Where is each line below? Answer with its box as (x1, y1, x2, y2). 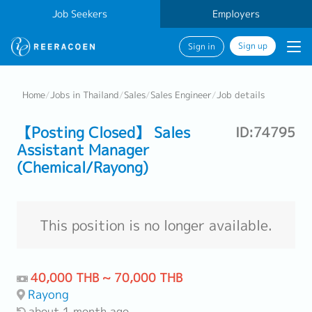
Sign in (188, 41, 215, 52)
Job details (217, 88, 265, 101)
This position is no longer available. (40, 215, 272, 235)
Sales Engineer (150, 88, 212, 101)
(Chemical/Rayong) (17, 157, 148, 178)
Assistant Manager (17, 139, 150, 160)
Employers (212, 7, 260, 21)
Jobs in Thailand (50, 88, 119, 101)
